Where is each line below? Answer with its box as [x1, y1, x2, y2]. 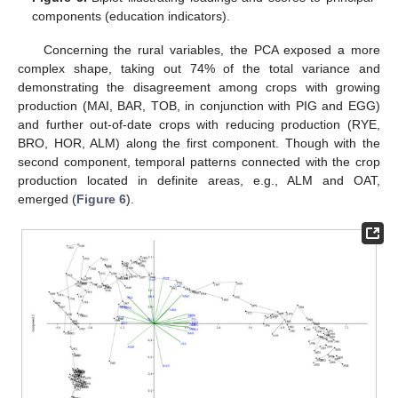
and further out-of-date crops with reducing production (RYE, [18, 117, 380, 132]
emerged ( [18, 192, 76, 207]
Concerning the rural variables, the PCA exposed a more [43, 43, 380, 58]
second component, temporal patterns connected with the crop [18, 155, 380, 170]
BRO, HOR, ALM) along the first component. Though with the [18, 136, 380, 151]
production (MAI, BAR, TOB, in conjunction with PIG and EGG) [18, 99, 380, 114]
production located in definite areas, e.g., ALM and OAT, [18, 173, 380, 188]
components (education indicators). [32, 9, 231, 24]
